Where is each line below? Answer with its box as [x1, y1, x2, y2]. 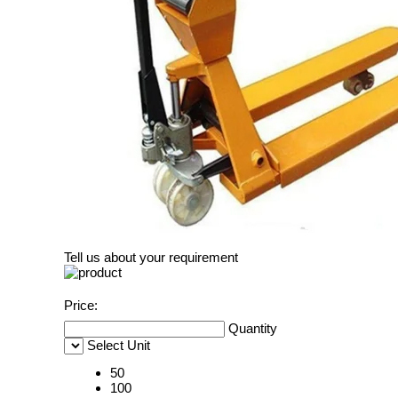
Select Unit [87, 338, 150, 353]
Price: [64, 298, 98, 313]
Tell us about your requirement [64, 250, 238, 265]
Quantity [228, 321, 277, 336]
